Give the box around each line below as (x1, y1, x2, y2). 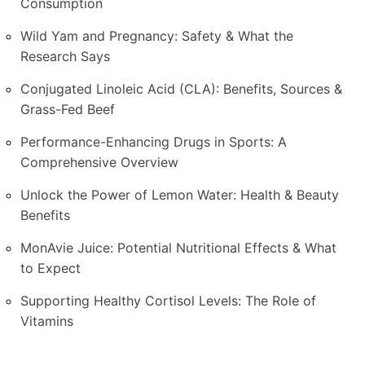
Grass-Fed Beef (20, 101, 115, 118)
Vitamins (20, 313, 73, 330)
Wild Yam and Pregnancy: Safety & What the (20, 28, 293, 45)
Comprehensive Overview (20, 154, 178, 171)
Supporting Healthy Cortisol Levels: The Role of (20, 292, 316, 310)
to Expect (20, 260, 81, 277)
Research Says (20, 48, 110, 65)
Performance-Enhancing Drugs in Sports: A (20, 134, 287, 151)
